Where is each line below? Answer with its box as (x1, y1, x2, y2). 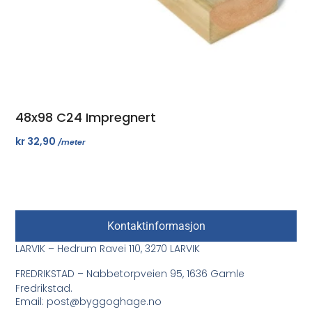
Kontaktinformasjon (107, 219, 205, 233)
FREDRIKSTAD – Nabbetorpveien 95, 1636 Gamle (15, 266, 245, 281)
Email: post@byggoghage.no (15, 295, 162, 309)
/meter (58, 136, 86, 148)
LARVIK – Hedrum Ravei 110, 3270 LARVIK (15, 242, 201, 256)
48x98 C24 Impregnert (15, 108, 157, 126)
